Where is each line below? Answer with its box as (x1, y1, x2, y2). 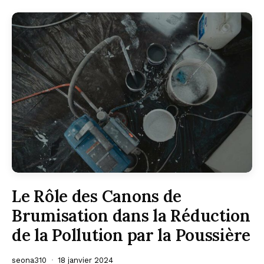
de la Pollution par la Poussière (12, 224, 251, 246)
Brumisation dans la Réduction (12, 204, 250, 226)
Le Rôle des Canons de (12, 185, 182, 207)
